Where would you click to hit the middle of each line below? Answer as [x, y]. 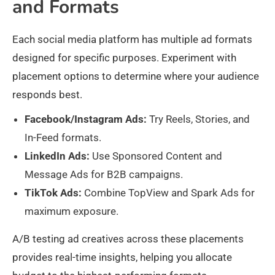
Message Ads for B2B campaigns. [104, 175]
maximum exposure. [72, 211]
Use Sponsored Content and [156, 156]
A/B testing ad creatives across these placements [128, 239]
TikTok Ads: [53, 193]
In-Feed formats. [63, 138]
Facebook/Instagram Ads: [86, 119]
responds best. [47, 95]
